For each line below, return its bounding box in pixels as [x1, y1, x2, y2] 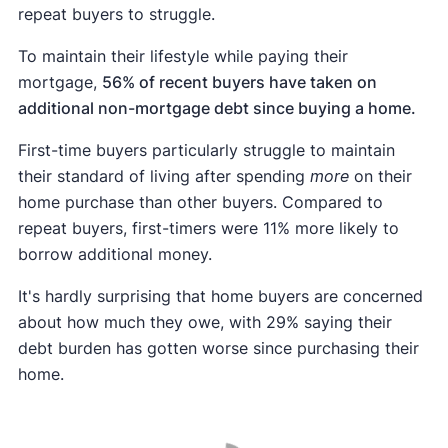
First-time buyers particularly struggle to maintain [17, 140, 395, 161]
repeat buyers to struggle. [17, 4, 215, 25]
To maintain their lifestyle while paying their [17, 46, 348, 67]
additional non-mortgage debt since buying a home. [17, 98, 416, 119]
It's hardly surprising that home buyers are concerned [17, 286, 423, 307]
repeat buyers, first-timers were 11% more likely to [17, 218, 399, 239]
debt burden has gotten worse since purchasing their [17, 338, 419, 359]
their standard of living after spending [17, 166, 310, 187]
